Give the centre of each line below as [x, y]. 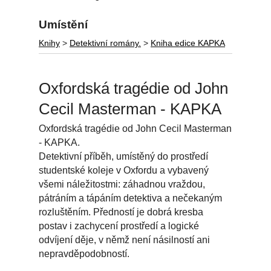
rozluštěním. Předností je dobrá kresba [121, 212]
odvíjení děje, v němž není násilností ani [124, 240]
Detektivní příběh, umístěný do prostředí [123, 157]
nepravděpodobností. [84, 254]
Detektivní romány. [105, 44]
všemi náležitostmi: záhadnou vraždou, [122, 184]
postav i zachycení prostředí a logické [119, 226]
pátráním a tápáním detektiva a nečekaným [130, 198]
